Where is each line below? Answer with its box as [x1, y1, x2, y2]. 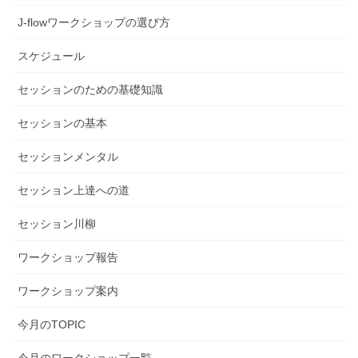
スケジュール [18, 50, 85, 63]
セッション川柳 [18, 217, 96, 231]
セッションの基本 [18, 117, 107, 130]
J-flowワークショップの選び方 [18, 16, 170, 30]
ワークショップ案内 [18, 284, 118, 298]
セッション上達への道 [18, 184, 129, 197]
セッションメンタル [18, 150, 118, 164]
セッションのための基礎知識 [18, 83, 163, 97]
